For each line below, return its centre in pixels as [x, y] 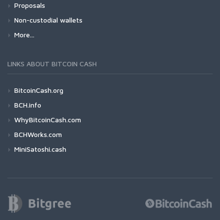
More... [24, 34]
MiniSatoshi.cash [40, 149]
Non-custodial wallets [48, 20]
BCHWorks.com [38, 134]
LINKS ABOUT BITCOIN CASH [52, 63]
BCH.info [28, 105]
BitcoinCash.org [39, 90]
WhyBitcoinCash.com [48, 119]
